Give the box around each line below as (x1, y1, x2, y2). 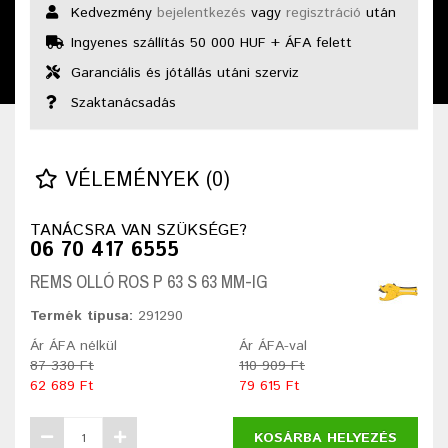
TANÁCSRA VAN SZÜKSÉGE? (30, 219, 247, 243)
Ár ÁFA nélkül (30, 336, 117, 357)
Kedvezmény (66, 3, 157, 24)
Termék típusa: (30, 306, 133, 327)
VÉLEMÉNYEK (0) (58, 166, 230, 196)
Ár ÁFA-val (239, 336, 307, 357)
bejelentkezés (157, 3, 246, 24)
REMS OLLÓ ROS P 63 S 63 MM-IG (30, 269, 268, 295)
